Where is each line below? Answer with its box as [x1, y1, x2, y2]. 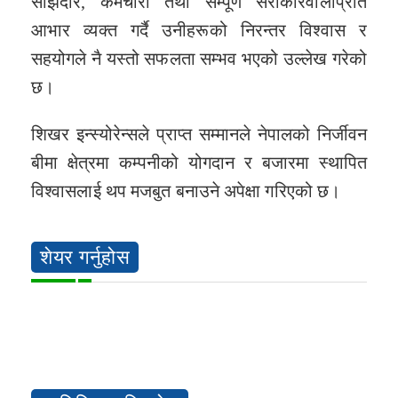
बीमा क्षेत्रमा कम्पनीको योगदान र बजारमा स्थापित [31, 153, 367, 173]
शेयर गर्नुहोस [40, 245, 130, 268]
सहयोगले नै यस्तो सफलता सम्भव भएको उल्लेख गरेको [31, 49, 367, 69]
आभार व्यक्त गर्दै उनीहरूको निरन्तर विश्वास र [31, 20, 367, 41]
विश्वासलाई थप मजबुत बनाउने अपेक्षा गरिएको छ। [31, 181, 341, 202]
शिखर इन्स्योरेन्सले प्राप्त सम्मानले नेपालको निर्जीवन [31, 124, 367, 145]
